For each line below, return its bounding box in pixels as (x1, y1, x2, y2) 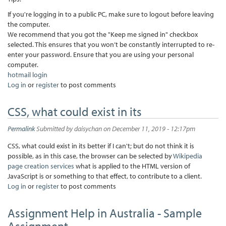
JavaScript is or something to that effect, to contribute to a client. (8, 171, 202, 181)
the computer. (8, 19, 51, 29)
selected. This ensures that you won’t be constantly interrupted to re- (8, 39, 214, 49)
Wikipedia (173, 151, 202, 160)
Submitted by (35, 124, 74, 133)
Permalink (8, 124, 35, 133)
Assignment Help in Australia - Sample (8, 205, 202, 220)
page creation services (8, 161, 74, 171)
